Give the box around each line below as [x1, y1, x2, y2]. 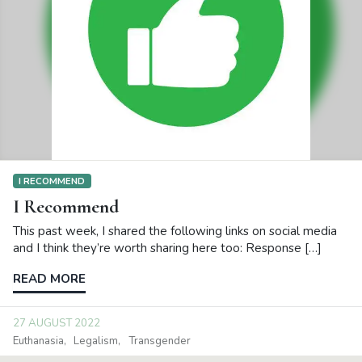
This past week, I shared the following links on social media [13, 223, 337, 240]
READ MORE [13, 271, 86, 288]
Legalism [74, 333, 119, 348]
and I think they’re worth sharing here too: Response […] [13, 240, 322, 257]
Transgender [128, 333, 191, 348]
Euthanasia [13, 333, 64, 348]
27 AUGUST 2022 [13, 316, 100, 331]
